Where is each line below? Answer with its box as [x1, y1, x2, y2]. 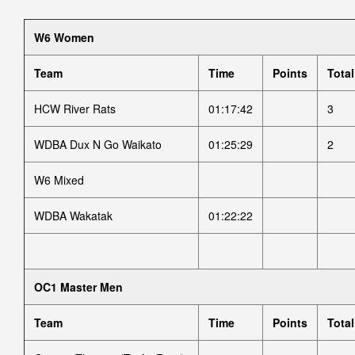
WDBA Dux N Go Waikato [34, 136, 162, 152]
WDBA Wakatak [34, 208, 113, 223]
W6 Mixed [34, 172, 84, 188]
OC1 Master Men [34, 279, 123, 295]
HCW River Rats [34, 101, 116, 116]
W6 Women [34, 29, 94, 45]
